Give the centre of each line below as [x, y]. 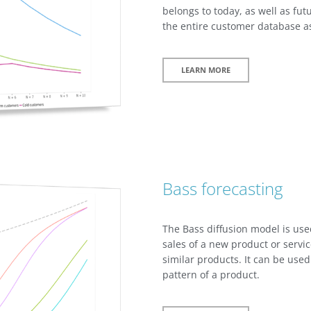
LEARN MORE [206, 69]
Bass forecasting [222, 188]
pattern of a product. [211, 274]
